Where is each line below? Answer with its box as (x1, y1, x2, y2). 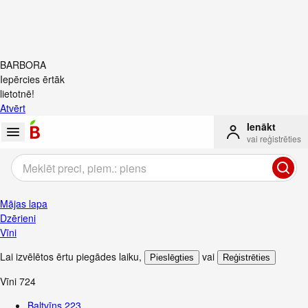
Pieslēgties (150, 252, 194, 263)
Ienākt (247, 120, 276, 133)
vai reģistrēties (247, 133, 301, 144)
